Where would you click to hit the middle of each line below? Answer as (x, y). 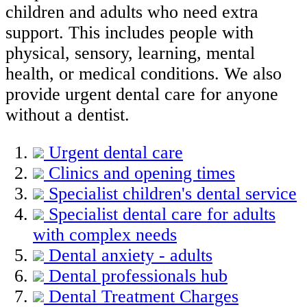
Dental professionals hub (138, 276)
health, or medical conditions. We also (144, 73)
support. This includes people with (130, 32)
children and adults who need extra (132, 12)
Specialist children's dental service (173, 194)
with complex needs (105, 235)
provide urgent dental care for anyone (142, 94)
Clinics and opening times (142, 173)
